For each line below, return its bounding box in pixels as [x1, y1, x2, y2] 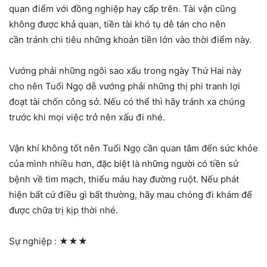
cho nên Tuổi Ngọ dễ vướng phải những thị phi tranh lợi [9, 80, 240, 92]
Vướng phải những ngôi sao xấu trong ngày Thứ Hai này [9, 64, 241, 76]
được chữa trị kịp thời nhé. [9, 204, 118, 216]
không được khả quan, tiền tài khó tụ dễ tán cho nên [9, 18, 226, 30]
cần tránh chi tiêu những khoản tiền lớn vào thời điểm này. [9, 33, 252, 45]
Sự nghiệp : [9, 235, 59, 247]
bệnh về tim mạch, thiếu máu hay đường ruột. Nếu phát [9, 173, 239, 185]
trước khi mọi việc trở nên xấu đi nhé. [9, 111, 167, 123]
